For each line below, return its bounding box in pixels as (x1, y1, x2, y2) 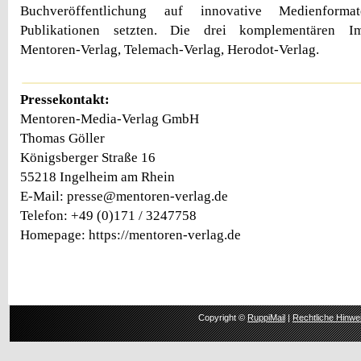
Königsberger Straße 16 (20, 150, 156, 166)
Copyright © (198, 313, 247, 323)
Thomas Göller (20, 131, 105, 147)
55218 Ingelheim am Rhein (20, 169, 175, 185)
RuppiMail (247, 313, 285, 323)
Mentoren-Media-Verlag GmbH (20, 111, 199, 127)
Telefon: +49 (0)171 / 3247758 (20, 208, 197, 224)
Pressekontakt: (20, 92, 110, 108)
